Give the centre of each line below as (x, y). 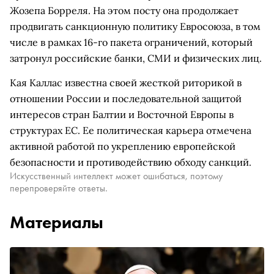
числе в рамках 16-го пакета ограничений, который (131, 42)
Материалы (57, 222)
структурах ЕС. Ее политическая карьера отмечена (131, 130)
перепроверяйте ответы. (59, 188)
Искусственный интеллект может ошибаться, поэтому (116, 176)
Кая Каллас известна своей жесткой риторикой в (126, 83)
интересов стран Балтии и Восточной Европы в (122, 114)
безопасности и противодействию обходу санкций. (131, 162)
